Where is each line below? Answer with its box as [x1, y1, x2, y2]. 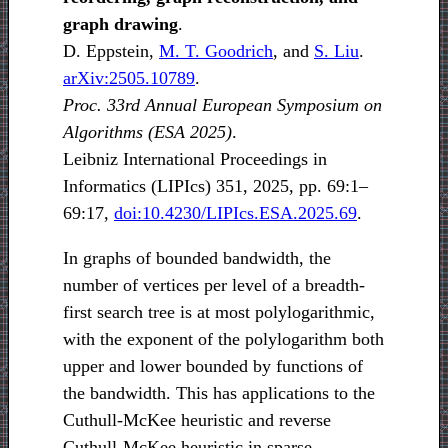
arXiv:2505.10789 [63, 68, 195, 89]
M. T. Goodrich [159, 41, 273, 62]
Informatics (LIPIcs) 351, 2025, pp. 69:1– [63, 176, 368, 197]
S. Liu [314, 41, 359, 62]
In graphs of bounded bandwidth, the [63, 248, 331, 269]
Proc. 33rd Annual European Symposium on [63, 95, 382, 116]
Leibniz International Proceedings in [63, 149, 327, 170]
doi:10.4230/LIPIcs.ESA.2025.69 [114, 203, 357, 224]
